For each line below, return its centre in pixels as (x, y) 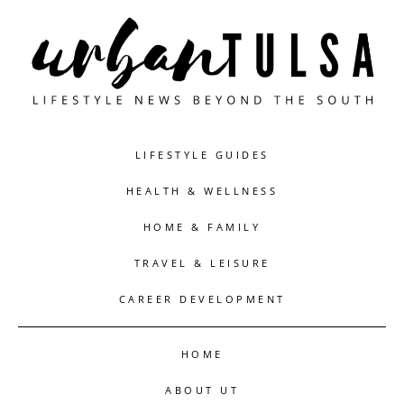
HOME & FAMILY (202, 227)
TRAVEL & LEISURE (202, 263)
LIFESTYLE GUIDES (202, 155)
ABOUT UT (202, 390)
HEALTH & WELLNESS (202, 191)
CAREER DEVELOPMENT (202, 299)
